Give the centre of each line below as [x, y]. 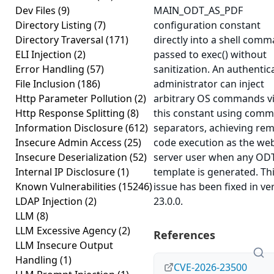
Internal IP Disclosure [66, 172]
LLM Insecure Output [64, 245]
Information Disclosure [70, 128]
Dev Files [37, 10]
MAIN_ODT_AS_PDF [198, 10]
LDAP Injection [50, 201]
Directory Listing [55, 25]
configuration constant [207, 25]
